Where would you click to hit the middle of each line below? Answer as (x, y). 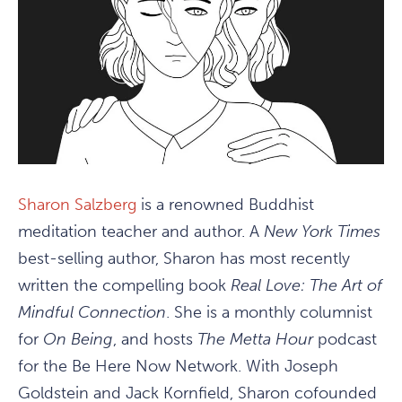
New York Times (322, 232)
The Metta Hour (255, 340)
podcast (345, 340)
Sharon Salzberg (77, 205)
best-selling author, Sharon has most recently (184, 259)
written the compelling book (124, 286)
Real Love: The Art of (306, 286)
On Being (78, 340)
